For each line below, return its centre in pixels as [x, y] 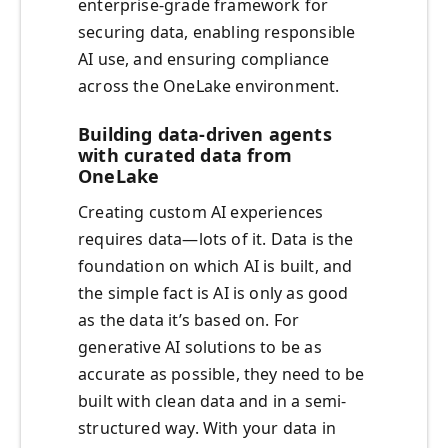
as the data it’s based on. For [189, 320]
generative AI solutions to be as [200, 347]
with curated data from [185, 155]
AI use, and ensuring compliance [204, 59]
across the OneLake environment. [209, 86]
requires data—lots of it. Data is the [216, 239]
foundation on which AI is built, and [215, 266]
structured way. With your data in [207, 428]
